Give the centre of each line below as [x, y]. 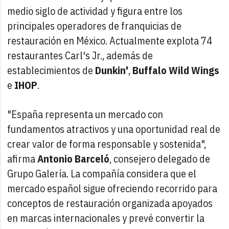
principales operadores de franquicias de [95, 26]
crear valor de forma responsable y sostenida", [107, 144]
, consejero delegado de [160, 158]
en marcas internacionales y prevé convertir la [106, 218]
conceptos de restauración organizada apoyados [110, 203]
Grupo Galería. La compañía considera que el [102, 173]
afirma [22, 158]
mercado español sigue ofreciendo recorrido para [112, 188]
